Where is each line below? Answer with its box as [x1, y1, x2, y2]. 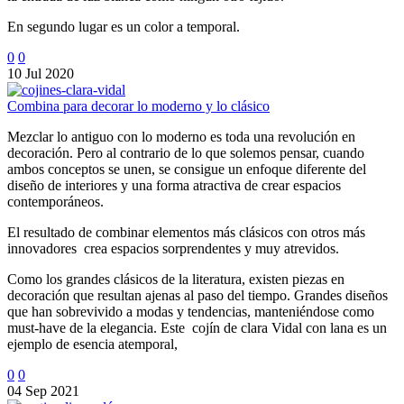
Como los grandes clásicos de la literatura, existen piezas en [7, 271, 344, 287]
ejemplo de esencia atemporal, [7, 335, 178, 352]
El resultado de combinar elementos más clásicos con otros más [7, 224, 365, 240]
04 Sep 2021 [7, 382, 79, 399]
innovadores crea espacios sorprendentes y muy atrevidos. [7, 240, 339, 256]
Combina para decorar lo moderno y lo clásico [7, 97, 270, 114]
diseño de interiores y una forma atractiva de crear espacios [7, 177, 341, 193]
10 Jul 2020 [7, 65, 74, 81]
